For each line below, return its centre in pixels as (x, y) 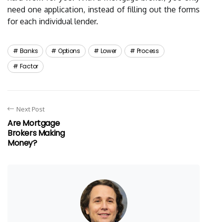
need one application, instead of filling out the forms (104, 9)
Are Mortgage (34, 123)
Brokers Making (36, 133)
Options (69, 51)
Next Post (30, 109)
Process (148, 51)
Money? (22, 143)
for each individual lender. (53, 21)
